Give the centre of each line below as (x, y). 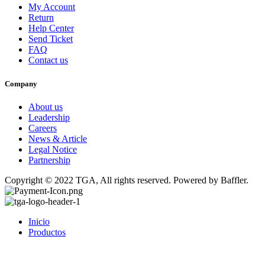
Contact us (48, 60)
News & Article (58, 138)
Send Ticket (51, 39)
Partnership (49, 160)
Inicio (39, 221)
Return (41, 18)
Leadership (49, 117)
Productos (47, 232)
